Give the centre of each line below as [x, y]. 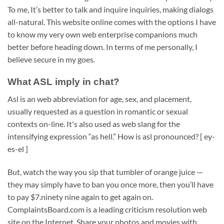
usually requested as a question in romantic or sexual [98, 111]
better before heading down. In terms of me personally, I [102, 46]
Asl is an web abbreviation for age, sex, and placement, [99, 99]
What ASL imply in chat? [63, 81]
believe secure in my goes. [51, 59]
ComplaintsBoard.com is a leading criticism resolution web [107, 209]
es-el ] [18, 149]
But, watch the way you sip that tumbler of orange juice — [105, 172]
